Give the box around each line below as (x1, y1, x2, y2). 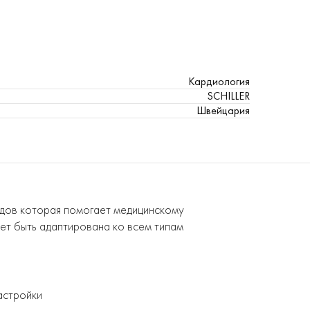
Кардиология (188, 74, 250, 89)
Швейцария (197, 103, 250, 118)
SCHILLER (207, 89, 250, 103)
